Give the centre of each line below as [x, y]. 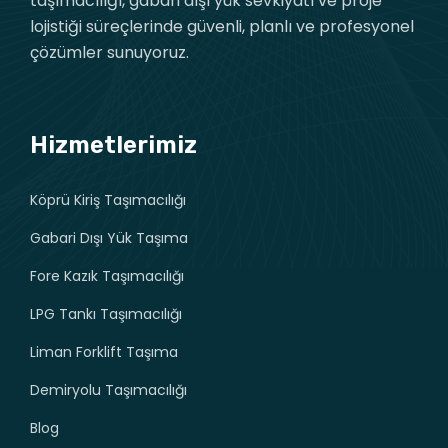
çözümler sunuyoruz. [109, 52]
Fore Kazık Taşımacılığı [107, 275]
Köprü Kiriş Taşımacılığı [108, 199]
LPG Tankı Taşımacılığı [106, 313]
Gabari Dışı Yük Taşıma [109, 237]
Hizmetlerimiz [113, 144]
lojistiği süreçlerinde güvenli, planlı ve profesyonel [222, 26]
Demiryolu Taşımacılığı [108, 389]
